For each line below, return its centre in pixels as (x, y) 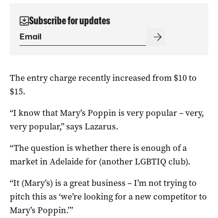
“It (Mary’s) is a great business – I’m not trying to (103, 183)
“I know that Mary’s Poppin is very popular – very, (107, 113)
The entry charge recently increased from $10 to (103, 78)
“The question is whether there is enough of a (98, 148)
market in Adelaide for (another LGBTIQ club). (100, 161)
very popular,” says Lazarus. (64, 126)
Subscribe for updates (70, 20)
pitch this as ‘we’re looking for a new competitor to (108, 196)
